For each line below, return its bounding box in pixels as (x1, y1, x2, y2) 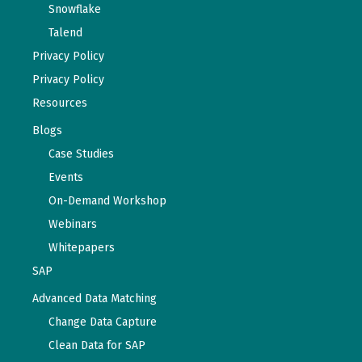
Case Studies (48, 146, 114, 161)
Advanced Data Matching (32, 291, 157, 305)
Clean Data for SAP (48, 338, 145, 352)
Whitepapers (48, 240, 115, 255)
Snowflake (48, 2, 101, 16)
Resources (32, 95, 87, 110)
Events (48, 170, 83, 184)
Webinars (48, 217, 97, 231)
